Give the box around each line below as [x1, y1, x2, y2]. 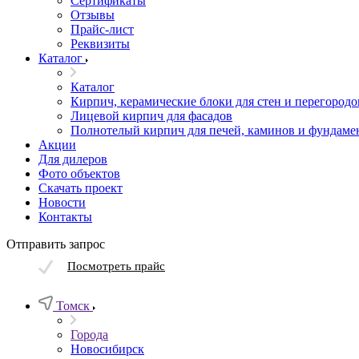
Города [71, 328, 108, 341]
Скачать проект [38, 181, 123, 195]
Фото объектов [38, 167, 120, 180]
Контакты [38, 210, 92, 224]
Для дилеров [38, 152, 107, 166]
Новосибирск [71, 342, 144, 356]
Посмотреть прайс [67, 260, 165, 272]
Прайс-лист [71, 22, 134, 36]
